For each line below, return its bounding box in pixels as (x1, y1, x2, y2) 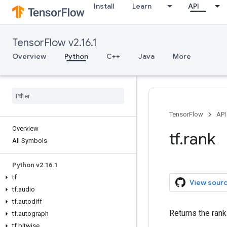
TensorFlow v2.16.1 (12, 36, 97, 49)
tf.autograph (12, 210, 49, 217)
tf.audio (12, 185, 35, 193)
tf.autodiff (12, 198, 42, 205)
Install (94, 2, 114, 11)
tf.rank (169, 129, 215, 149)
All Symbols (12, 137, 47, 144)
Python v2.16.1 (12, 161, 58, 169)
